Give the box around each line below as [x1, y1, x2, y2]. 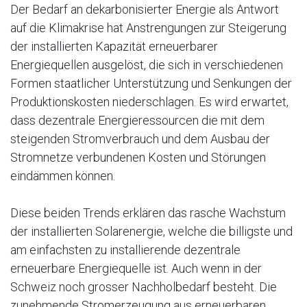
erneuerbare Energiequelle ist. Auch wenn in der [10, 260, 262, 275]
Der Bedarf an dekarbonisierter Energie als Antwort [10, 1, 279, 16]
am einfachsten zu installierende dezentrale [10, 242, 241, 257]
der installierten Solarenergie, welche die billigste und [10, 223, 293, 238]
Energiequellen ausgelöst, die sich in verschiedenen [10, 57, 283, 72]
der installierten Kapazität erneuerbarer [10, 38, 218, 53]
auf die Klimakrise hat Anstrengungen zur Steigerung [10, 20, 286, 35]
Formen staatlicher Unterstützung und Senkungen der [10, 75, 292, 90]
